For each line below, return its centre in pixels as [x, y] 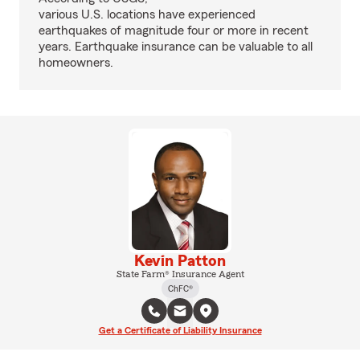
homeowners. [76, 63]
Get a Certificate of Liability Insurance [180, 330]
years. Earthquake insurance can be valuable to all [176, 47]
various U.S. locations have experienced [147, 14]
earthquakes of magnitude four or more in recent [174, 31]
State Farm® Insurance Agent [180, 274]
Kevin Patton [180, 261]
